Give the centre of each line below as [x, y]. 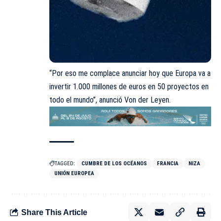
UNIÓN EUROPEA [74, 174]
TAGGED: [65, 164]
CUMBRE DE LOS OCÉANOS [114, 164]
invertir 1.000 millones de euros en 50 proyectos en [129, 86]
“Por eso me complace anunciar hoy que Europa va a [130, 73]
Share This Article [54, 212]
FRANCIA [168, 164]
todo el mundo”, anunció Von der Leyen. [110, 100]
